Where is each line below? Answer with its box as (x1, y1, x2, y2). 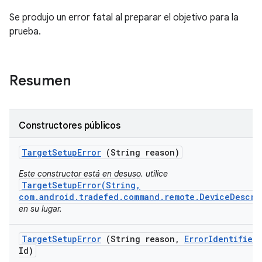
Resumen (9, 72, 74, 89)
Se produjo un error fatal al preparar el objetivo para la (9, 12, 239, 23)
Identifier (208, 233, 257, 244)
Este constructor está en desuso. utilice (19, 168, 168, 179)
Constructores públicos (19, 120, 120, 132)
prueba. (9, 26, 41, 37)
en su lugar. (19, 204, 62, 214)
